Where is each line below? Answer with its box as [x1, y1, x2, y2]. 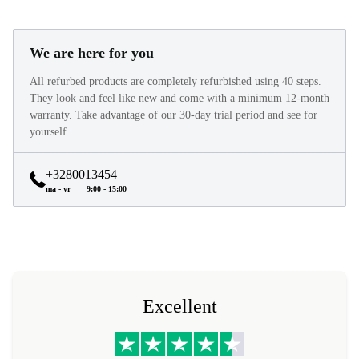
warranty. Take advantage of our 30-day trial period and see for [30, 109, 317, 122]
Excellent [142, 296, 217, 317]
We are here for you [30, 45, 154, 62]
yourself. [30, 126, 70, 139]
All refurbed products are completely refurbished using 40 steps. [30, 75, 321, 88]
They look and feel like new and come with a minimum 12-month [30, 92, 329, 105]
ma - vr [46, 184, 71, 194]
